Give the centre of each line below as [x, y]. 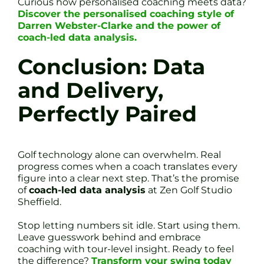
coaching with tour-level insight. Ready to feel [126, 249]
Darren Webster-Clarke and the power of [119, 25]
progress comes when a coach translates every [128, 166]
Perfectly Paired [107, 114]
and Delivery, [90, 90]
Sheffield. [39, 202]
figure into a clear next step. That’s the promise [128, 178]
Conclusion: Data [111, 67]
